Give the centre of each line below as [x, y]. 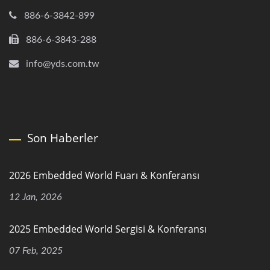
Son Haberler [63, 138]
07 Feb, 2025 [36, 251]
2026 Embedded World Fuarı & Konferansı [104, 175]
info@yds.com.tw [63, 64]
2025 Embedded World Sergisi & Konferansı [108, 229]
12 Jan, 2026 [36, 197]
